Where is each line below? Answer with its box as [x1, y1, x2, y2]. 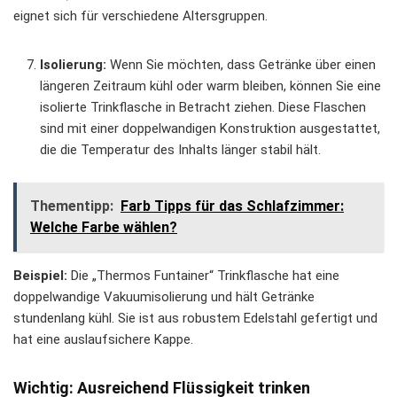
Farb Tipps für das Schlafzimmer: [121, 198, 344, 215]
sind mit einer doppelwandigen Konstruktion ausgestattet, [40, 121, 380, 137]
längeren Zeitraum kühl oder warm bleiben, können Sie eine [40, 78, 381, 95]
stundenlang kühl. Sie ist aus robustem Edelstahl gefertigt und [13, 310, 378, 327]
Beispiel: [13, 268, 67, 284]
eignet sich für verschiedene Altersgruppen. [13, 8, 268, 25]
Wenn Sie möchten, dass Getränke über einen [106, 57, 376, 74]
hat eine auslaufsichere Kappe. [13, 331, 193, 348]
